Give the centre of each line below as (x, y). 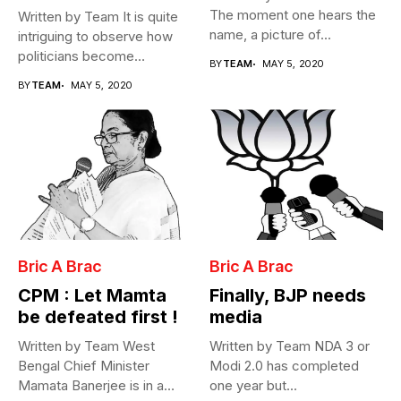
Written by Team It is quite (98, 17)
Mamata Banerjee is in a (91, 385)
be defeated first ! (98, 316)
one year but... (253, 385)
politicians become (76, 56)
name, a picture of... (270, 35)
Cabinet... (47, 76)
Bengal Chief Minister (84, 365)
